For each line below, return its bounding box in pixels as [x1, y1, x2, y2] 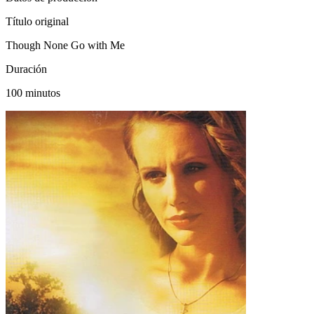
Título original [6, 15, 69, 27]
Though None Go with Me [6, 39, 125, 51]
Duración [6, 62, 47, 75]
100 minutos [6, 86, 60, 99]
